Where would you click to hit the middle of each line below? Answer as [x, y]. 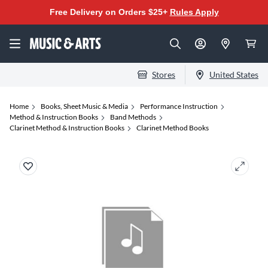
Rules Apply [194, 12]
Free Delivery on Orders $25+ [109, 12]
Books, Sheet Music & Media [84, 106]
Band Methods [133, 117]
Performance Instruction [179, 106]
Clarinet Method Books [173, 128]
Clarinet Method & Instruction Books [67, 128]
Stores [164, 74]
